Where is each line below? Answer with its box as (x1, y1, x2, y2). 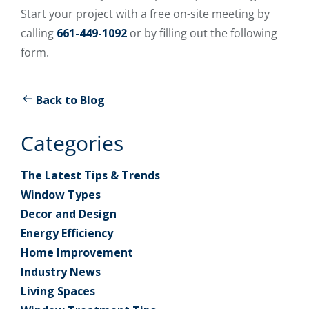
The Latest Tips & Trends (21, 167, 160, 183)
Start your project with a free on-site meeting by (21, 6, 270, 21)
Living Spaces (21, 283, 95, 299)
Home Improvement (21, 244, 133, 260)
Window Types (21, 186, 101, 202)
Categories (21, 128, 123, 157)
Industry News (21, 263, 101, 279)
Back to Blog (36, 92, 105, 108)
